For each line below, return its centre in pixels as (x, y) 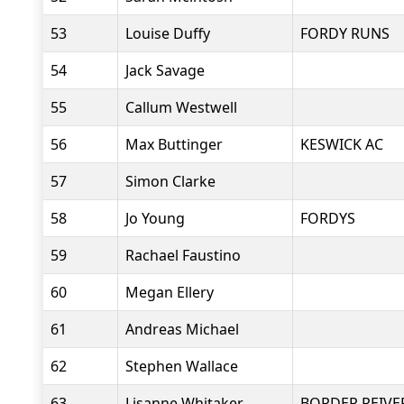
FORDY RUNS (345, 33)
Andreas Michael (182, 329)
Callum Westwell (181, 107)
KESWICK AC (342, 144)
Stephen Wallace (182, 366)
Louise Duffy (168, 33)
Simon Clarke (170, 181)
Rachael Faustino (183, 255)
